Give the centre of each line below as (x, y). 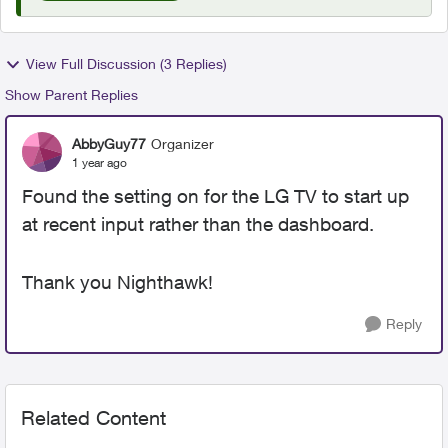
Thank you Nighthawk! (117, 282)
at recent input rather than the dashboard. (198, 224)
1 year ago (99, 162)
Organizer (182, 143)
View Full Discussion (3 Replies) (126, 63)
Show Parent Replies (71, 94)
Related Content (93, 417)
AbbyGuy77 (109, 143)
